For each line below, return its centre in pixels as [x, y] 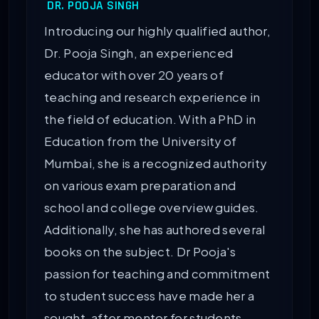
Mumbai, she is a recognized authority [156, 164]
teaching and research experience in [152, 98]
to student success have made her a [150, 296]
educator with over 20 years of [134, 75]
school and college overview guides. [152, 208]
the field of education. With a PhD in [150, 120]
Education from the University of [141, 142]
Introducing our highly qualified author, [157, 31]
